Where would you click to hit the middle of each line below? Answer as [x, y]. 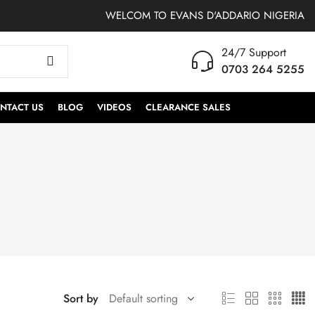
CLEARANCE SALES [188, 107]
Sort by [81, 298]
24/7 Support [254, 53]
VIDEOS [114, 107]
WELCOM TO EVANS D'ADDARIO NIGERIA [205, 15]
